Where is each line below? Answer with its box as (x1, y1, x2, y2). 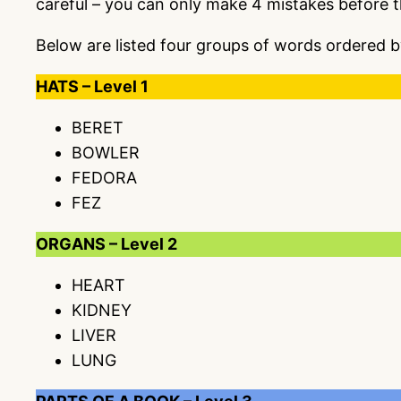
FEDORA (72, 168, 137, 187)
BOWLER (72, 143, 140, 162)
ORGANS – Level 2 (36, 235, 177, 253)
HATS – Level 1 (36, 77, 149, 96)
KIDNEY (72, 301, 132, 320)
